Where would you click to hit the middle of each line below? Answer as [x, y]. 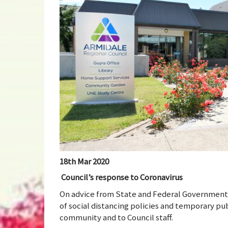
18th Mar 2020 [84, 161]
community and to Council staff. [116, 218]
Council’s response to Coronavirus [122, 177]
